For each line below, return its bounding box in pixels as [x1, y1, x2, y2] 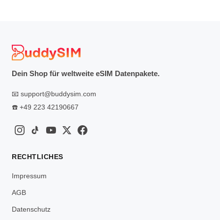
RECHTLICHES [12, 152, 63, 161]
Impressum [12, 171, 47, 180]
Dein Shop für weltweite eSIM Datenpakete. [12, 69, 160, 78]
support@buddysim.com [21, 89, 96, 98]
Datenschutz [12, 205, 51, 213]
